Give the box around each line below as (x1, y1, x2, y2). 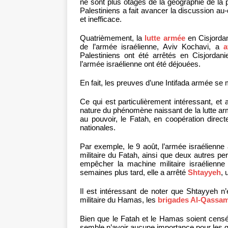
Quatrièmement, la (80, 34, 145, 43)
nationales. (80, 123, 116, 132)
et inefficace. (80, 15, 122, 24)
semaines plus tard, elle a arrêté (80, 168, 188, 177)
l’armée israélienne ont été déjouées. (80, 60, 201, 69)
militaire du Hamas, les (80, 195, 158, 205)
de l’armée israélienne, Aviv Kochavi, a (80, 42, 224, 51)
